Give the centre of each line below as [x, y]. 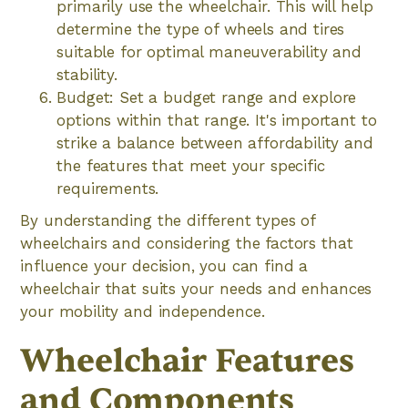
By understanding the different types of [168, 220]
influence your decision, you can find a [164, 266]
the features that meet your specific [191, 166]
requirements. [108, 189]
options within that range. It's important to [217, 120]
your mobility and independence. [143, 311]
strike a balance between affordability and [215, 143]
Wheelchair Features [187, 361]
